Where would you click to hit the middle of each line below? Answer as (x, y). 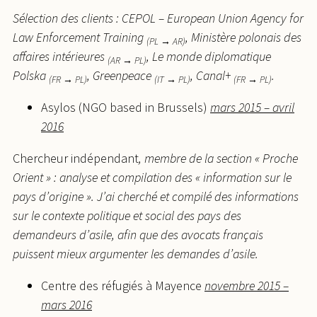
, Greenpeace (121, 76)
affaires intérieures (60, 57)
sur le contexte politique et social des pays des (127, 216)
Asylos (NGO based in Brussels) (126, 108)
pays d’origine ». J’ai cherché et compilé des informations (156, 197)
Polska (31, 76)
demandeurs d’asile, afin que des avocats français (138, 235)
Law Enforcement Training (80, 38)
